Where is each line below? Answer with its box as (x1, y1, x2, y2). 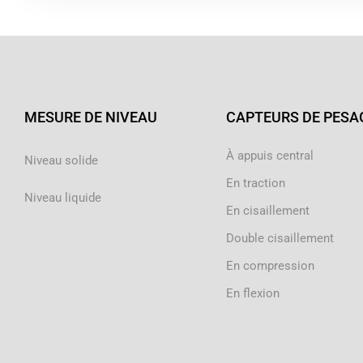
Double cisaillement (225, 231, 334, 246)
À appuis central (225, 148, 314, 163)
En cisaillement (225, 203, 310, 218)
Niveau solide (24, 153, 98, 168)
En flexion (225, 286, 280, 301)
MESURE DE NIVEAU (24, 109, 157, 126)
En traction (225, 176, 285, 190)
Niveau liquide (24, 190, 101, 205)
